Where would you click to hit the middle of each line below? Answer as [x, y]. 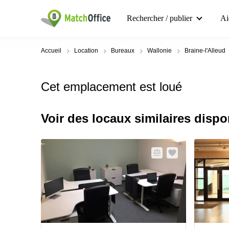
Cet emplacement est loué [111, 87]
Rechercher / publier [159, 18]
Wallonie [159, 51]
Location [86, 51]
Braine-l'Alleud [205, 51]
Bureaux [123, 51]
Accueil [51, 51]
